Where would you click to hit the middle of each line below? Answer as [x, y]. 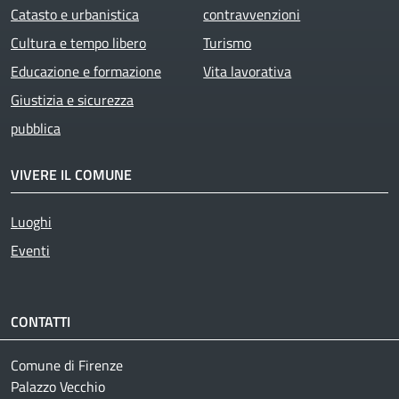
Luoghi [31, 221]
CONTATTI [41, 321]
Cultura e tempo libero [78, 42]
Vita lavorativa [248, 71]
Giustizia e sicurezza [72, 99]
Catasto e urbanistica [75, 14]
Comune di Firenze [67, 365]
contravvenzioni [252, 14]
